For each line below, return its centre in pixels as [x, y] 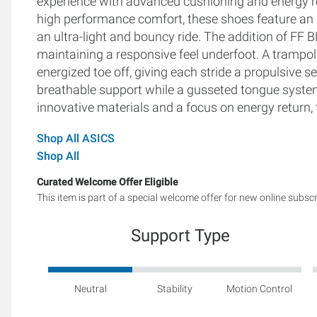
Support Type [181, 235]
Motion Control [260, 288]
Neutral [90, 288]
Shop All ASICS [76, 138]
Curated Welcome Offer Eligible [108, 182]
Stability [175, 288]
